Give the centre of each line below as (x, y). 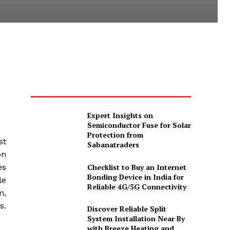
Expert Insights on (120, 116)
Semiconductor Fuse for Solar (139, 125)
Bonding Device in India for (135, 177)
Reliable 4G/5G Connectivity (137, 186)
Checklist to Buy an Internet (137, 167)
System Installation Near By (136, 218)
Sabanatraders (113, 145)
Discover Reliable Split (127, 208)
